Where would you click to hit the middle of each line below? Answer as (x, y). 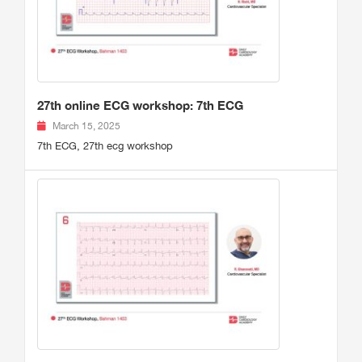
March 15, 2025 (86, 126)
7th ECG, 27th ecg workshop (105, 146)
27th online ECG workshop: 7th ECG (140, 105)
